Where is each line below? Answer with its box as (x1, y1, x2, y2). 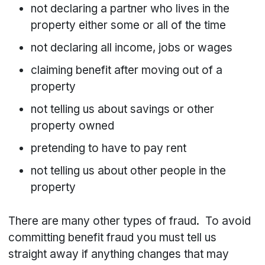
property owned (31, 119, 115, 133)
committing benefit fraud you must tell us (8, 231, 217, 245)
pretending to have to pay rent (31, 141, 187, 156)
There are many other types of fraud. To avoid (8, 214, 251, 228)
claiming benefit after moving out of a (31, 63, 223, 77)
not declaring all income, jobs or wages (31, 41, 233, 55)
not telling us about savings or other (31, 102, 215, 117)
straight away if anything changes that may (8, 247, 230, 261)
